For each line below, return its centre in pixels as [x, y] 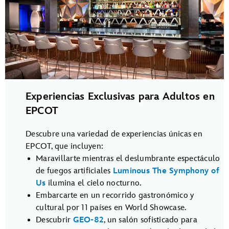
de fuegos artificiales [74, 171]
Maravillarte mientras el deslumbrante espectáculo [128, 158]
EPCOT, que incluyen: [64, 146]
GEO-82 [88, 220]
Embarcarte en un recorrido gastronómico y [115, 195]
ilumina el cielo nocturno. [94, 183]
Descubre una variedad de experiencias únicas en [114, 134]
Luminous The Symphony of [166, 171]
